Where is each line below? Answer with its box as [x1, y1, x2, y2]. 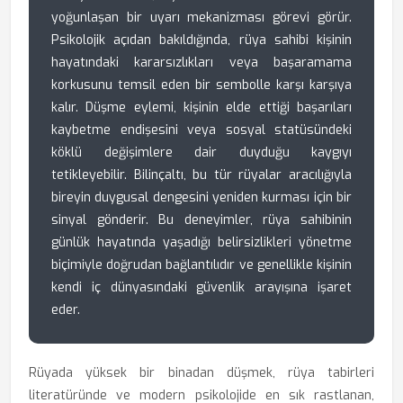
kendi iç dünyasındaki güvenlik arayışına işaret [51, 279, 352, 296]
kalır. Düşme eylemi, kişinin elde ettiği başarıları [51, 99, 352, 116]
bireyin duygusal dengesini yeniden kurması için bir [51, 189, 352, 206]
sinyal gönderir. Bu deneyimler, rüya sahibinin [51, 211, 352, 228]
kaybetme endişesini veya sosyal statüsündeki [51, 121, 352, 139]
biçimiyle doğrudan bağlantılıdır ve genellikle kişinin [51, 256, 352, 273]
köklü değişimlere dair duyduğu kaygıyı [51, 144, 352, 161]
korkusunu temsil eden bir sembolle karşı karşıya [51, 76, 352, 94]
